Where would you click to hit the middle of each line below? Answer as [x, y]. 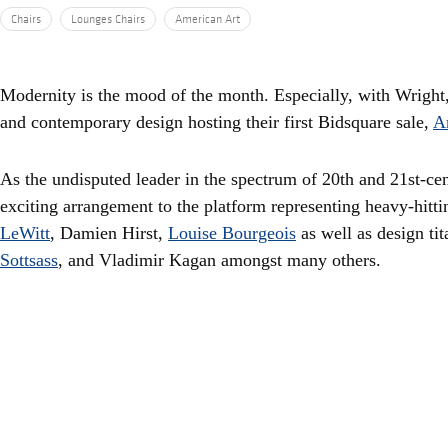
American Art [207, 19]
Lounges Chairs [108, 19]
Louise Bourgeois [232, 233]
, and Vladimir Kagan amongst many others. [222, 260]
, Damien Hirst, [109, 233]
